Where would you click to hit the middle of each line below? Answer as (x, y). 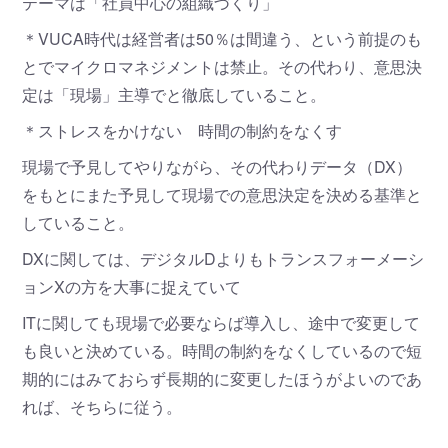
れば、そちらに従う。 (102, 407)
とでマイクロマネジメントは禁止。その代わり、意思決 (222, 67)
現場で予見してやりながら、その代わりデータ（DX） (217, 167)
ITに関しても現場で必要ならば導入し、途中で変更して (221, 323)
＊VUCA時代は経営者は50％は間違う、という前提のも (222, 39)
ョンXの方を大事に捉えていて (132, 287)
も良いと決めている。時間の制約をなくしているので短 (222, 351)
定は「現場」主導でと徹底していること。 (174, 95)
